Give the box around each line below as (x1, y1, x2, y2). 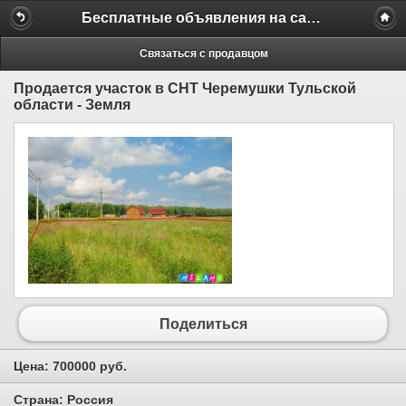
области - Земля (14, 96, 130, 112)
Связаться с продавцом (139, 46, 268, 60)
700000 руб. (53, 359, 127, 374)
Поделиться (159, 315, 247, 332)
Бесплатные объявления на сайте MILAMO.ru (306, 9, 321, 25)
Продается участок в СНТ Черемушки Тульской (14, 80, 356, 96)
